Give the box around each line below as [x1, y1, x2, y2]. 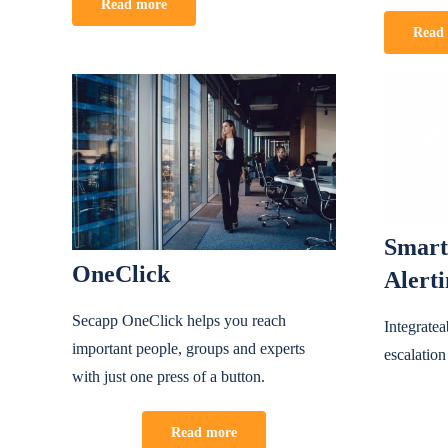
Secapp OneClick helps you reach [71, 312, 286, 330]
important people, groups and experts [71, 340, 305, 358]
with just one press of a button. [71, 368, 265, 386]
